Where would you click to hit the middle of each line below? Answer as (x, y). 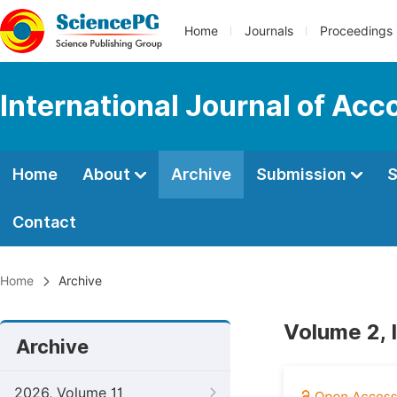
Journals (269, 31)
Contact (44, 222)
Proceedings (356, 31)
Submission (303, 174)
